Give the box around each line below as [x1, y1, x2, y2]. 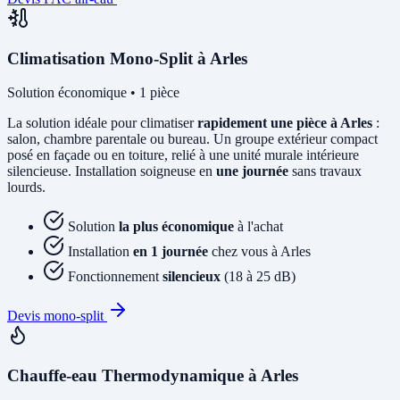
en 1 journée [133, 244, 208, 260]
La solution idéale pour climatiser [7, 115, 197, 131]
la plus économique [119, 219, 234, 235]
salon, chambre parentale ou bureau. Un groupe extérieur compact [7, 131, 378, 147]
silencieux [162, 269, 221, 285]
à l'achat [234, 219, 283, 235]
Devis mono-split [7, 308, 107, 324]
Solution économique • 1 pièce [7, 85, 179, 101]
